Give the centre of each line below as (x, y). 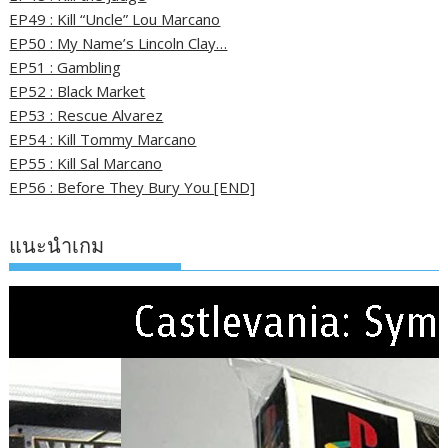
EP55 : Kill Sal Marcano (86, 163)
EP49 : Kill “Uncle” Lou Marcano (115, 19)
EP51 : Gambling (65, 67)
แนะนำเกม (57, 245)
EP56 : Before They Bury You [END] (132, 187)
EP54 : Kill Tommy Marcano (103, 139)
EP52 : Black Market (77, 91)
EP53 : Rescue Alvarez (86, 115)
